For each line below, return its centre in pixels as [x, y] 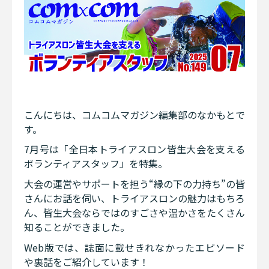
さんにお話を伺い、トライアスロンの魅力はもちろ [134, 198]
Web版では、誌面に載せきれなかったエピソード [134, 247]
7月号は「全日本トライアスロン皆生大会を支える [134, 149]
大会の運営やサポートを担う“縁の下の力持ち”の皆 [134, 184]
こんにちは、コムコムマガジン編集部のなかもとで [134, 114]
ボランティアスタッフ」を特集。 [96, 164]
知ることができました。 [77, 227]
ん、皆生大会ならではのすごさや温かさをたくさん [134, 213]
